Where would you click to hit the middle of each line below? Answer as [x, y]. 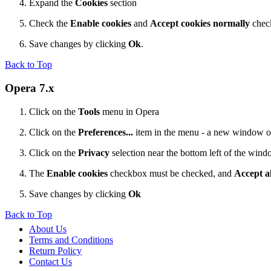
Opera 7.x [30, 88]
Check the [50, 24]
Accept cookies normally [200, 24]
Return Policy [55, 250]
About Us [48, 229]
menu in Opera [129, 111]
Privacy [94, 152]
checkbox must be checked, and [171, 173]
